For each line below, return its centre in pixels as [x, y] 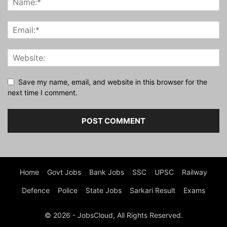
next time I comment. [43, 92]
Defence [36, 190]
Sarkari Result [153, 190]
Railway [195, 172]
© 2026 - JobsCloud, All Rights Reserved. [113, 215]
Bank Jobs [107, 172]
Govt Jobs [64, 172]
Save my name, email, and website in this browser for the [113, 82]
